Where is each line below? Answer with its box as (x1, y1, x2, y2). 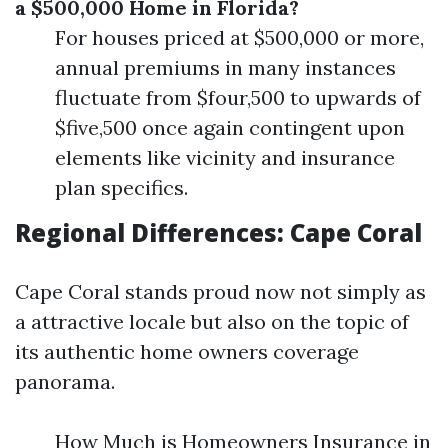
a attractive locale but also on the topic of (15, 309, 409, 334)
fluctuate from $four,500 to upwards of (55, 85, 421, 110)
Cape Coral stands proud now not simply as (15, 279, 426, 304)
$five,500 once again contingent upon (55, 115, 405, 140)
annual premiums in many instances (55, 55, 396, 80)
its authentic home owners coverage (15, 339, 359, 364)
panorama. (15, 369, 115, 394)
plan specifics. (55, 175, 188, 200)
